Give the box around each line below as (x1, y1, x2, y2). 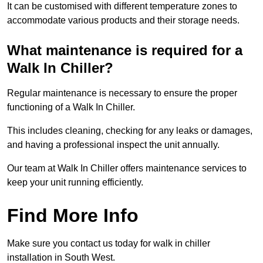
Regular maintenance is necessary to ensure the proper (7, 88, 237, 99)
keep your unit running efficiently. (7, 177, 143, 188)
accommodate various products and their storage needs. (7, 15, 240, 26)
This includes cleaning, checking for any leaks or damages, (7, 126, 252, 136)
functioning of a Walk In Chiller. (7, 102, 135, 113)
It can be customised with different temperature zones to (7, 1, 237, 12)
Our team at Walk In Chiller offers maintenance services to (7, 163, 247, 174)
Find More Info (7, 205, 139, 227)
